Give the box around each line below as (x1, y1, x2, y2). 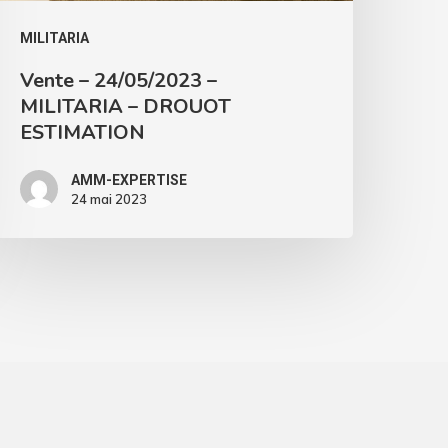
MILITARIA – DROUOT (20, 93, 232, 121)
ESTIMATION (20, 119, 146, 147)
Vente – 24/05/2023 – (20, 67, 218, 95)
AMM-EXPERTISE (71, 172, 188, 189)
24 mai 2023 (71, 191, 148, 208)
